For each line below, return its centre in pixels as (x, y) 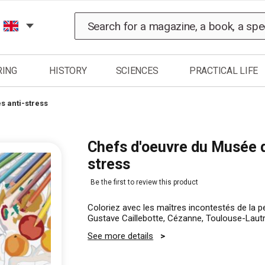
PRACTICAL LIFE (224, 71)
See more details (121, 236)
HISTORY (68, 71)
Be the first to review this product (145, 182)
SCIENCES (137, 71)
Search (108, 18)
